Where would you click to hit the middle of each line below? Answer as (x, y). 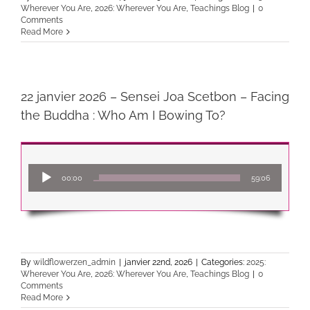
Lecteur (172, 170)
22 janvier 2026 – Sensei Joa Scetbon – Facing (155, 97)
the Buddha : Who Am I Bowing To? (123, 115)
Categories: (224, 262)
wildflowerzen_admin (74, 262)
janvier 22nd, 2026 (158, 262)
